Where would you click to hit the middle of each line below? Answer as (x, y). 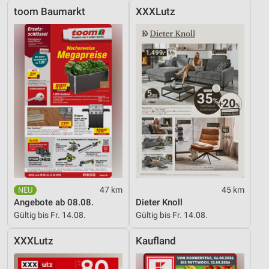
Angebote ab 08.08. (54, 203)
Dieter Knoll (159, 203)
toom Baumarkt (50, 12)
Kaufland (156, 241)
